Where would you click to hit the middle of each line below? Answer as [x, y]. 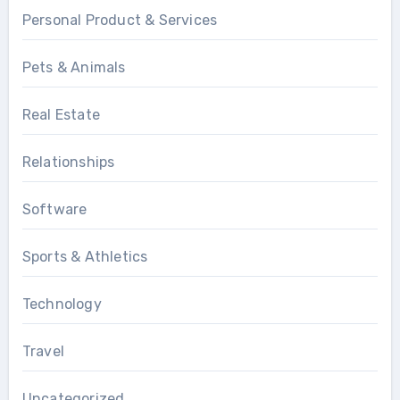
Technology [62, 304]
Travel [43, 351]
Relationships [68, 162]
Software [54, 209]
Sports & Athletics [85, 256]
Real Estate [61, 114]
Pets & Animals [74, 67]
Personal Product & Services [120, 20]
